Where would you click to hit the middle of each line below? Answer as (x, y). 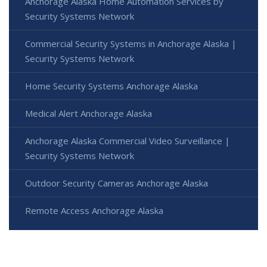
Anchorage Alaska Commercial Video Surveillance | (128, 140)
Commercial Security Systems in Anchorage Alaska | (131, 43)
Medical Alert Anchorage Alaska (89, 113)
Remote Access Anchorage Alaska (94, 210)
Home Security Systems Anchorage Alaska (111, 86)
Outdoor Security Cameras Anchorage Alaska (117, 183)
